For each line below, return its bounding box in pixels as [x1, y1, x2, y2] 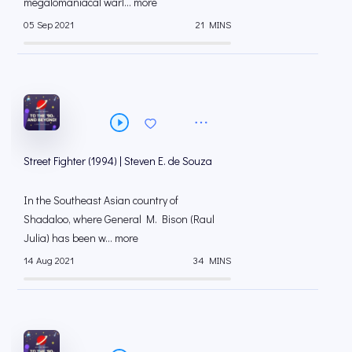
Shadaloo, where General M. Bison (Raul [24, 211, 214, 227]
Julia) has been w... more [24, 230, 138, 246]
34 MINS [192, 253, 231, 266]
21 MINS [196, 17, 231, 31]
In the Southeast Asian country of [24, 192, 178, 208]
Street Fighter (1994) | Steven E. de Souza [24, 153, 212, 169]
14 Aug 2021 [24, 253, 74, 266]
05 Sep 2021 [24, 17, 74, 31]
